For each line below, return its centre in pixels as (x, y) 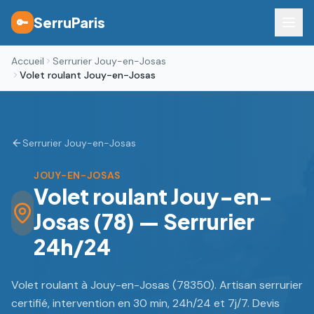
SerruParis (69, 22)
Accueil (28, 61)
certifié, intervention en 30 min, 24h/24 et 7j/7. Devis (145, 303)
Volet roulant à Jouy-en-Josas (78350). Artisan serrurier (157, 285)
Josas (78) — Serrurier (144, 221)
